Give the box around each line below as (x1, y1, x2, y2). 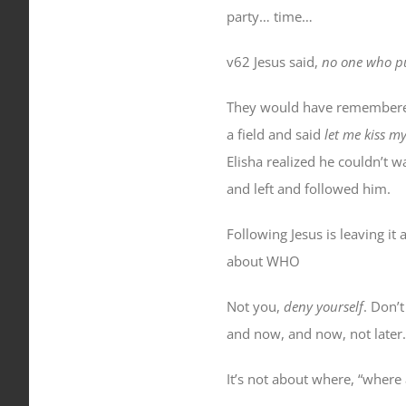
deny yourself (283, 297, 363, 315)
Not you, (226, 297, 284, 315)
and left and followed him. (226, 179, 391, 198)
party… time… (226, 7, 313, 25)
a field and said (226, 125, 324, 143)
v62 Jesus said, (226, 53, 322, 71)
